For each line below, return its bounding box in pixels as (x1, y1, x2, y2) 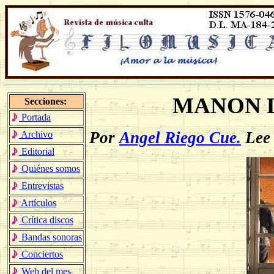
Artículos (19, 198, 56, 208)
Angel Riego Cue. (119, 128, 241, 147)
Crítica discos (19, 215, 73, 225)
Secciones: (24, 96, 69, 106)
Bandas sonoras (19, 232, 82, 242)
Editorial (19, 146, 54, 157)
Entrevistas (19, 180, 64, 191)
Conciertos (19, 249, 63, 259)
